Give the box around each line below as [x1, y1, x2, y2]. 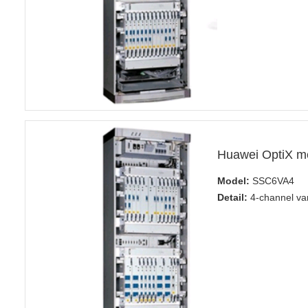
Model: [217, 175, 250, 187]
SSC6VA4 [249, 175, 294, 187]
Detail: [217, 192, 247, 203]
